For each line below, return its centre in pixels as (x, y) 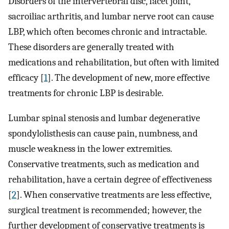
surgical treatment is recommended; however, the (105, 210)
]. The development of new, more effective (129, 78)
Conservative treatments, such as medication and (104, 164)
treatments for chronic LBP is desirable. (86, 93)
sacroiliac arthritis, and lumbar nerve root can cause (111, 17)
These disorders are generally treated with (91, 47)
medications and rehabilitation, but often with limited (114, 63)
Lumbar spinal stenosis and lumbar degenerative (104, 118)
